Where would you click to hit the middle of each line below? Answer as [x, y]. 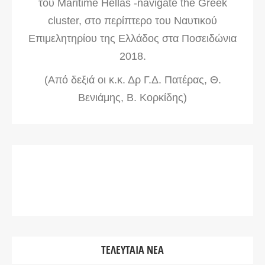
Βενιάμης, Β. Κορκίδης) [132, 98]
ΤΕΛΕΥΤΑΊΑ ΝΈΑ [132, 250]
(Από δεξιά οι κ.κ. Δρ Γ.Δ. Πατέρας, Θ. [132, 80]
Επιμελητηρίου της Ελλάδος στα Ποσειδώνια [132, 38]
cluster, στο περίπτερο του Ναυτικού [132, 21]
